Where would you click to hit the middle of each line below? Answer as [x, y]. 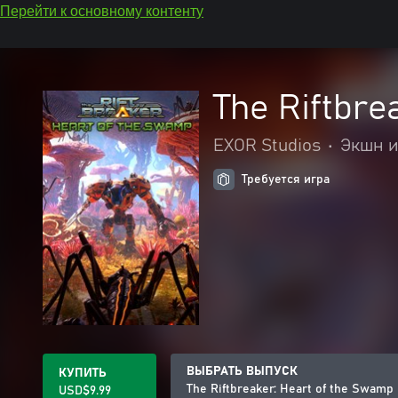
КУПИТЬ [83, 373]
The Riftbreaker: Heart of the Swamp [290, 389]
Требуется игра [286, 179]
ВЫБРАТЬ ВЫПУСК [242, 371]
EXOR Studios [267, 146]
